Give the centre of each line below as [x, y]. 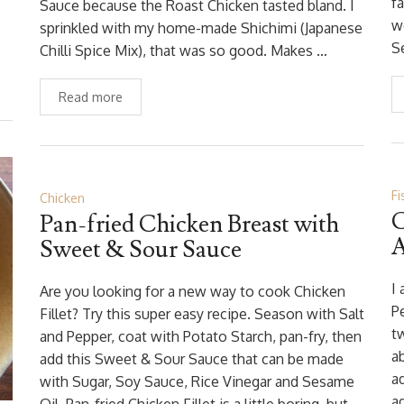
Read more [91, 97]
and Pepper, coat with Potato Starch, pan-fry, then [201, 336]
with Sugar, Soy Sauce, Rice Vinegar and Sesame [197, 381]
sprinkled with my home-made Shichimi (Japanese [201, 28]
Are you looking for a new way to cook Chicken [193, 291]
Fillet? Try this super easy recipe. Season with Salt [202, 314]
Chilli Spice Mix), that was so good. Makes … [184, 50]
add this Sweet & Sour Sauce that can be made [192, 359]
